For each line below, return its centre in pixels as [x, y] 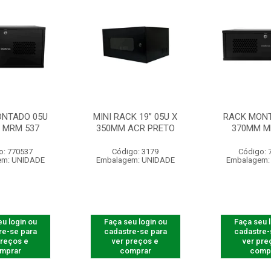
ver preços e [135, 241]
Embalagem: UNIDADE [135, 160]
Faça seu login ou [135, 222]
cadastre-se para [135, 231]
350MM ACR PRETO [135, 128]
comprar [135, 251]
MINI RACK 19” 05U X [135, 117]
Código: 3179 [135, 152]
